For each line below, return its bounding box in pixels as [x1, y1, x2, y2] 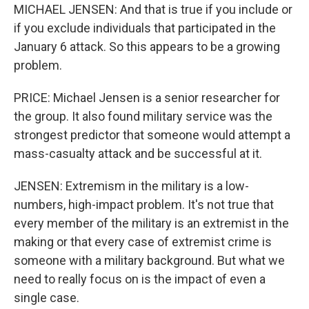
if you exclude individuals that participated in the [14, 21, 276, 35]
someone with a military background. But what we [14, 253, 285, 268]
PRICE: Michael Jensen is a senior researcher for [14, 90, 280, 105]
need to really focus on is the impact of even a [14, 272, 266, 286]
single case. [14, 290, 79, 305]
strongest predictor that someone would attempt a [14, 128, 290, 142]
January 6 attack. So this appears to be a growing [14, 39, 280, 54]
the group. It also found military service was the [14, 109, 272, 123]
